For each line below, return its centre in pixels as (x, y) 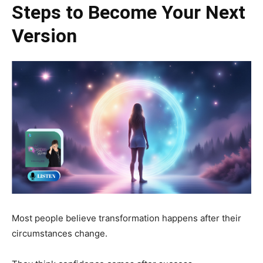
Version (44, 36)
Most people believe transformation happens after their (127, 218)
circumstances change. (60, 233)
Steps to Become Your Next (129, 12)
